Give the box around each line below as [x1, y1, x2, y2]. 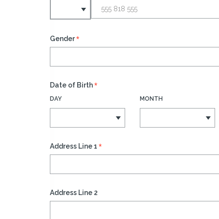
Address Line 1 [50, 142, 97, 150]
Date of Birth [50, 81, 93, 89]
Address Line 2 [50, 188, 98, 197]
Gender [50, 34, 75, 43]
